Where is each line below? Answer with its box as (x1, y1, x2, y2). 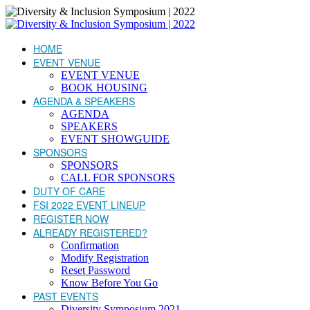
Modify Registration (61, 252, 149, 264)
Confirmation (61, 239, 119, 251)
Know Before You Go (61, 277, 158, 289)
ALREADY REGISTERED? (33, 226, 147, 239)
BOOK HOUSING (61, 82, 147, 93)
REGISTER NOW (33, 212, 109, 226)
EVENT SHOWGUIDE (61, 133, 170, 145)
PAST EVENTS (33, 289, 98, 303)
